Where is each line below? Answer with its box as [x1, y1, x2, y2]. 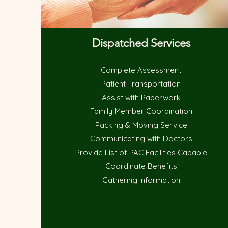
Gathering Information [102, 175, 180, 185]
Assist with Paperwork [101, 93, 181, 102]
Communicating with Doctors [90, 134, 192, 144]
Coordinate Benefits [105, 161, 177, 171]
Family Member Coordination [90, 106, 192, 116]
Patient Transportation [101, 79, 181, 89]
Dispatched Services [92, 36, 190, 50]
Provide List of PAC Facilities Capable [75, 148, 207, 157]
